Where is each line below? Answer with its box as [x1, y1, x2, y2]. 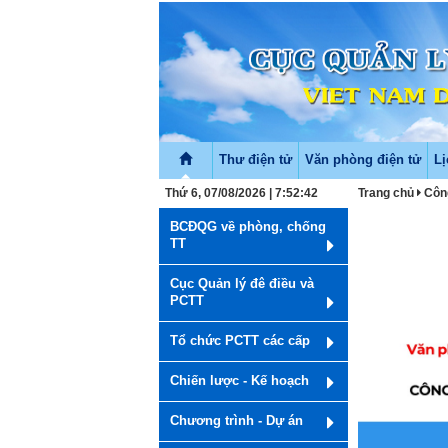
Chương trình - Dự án [170, 414, 303, 428]
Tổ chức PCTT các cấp [170, 334, 310, 348]
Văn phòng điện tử [305, 153, 421, 167]
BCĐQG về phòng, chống [170, 220, 326, 234]
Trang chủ [358, 186, 415, 200]
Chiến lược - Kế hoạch [170, 374, 309, 388]
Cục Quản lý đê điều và [170, 277, 314, 291]
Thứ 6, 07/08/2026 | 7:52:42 [165, 186, 318, 200]
